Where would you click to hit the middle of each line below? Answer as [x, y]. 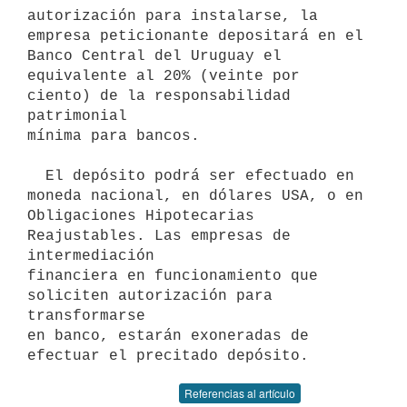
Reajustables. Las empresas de [159, 236]
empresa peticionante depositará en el [195, 36]
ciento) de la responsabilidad [159, 96]
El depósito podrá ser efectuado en [36, 176]
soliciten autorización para [150, 296]
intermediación [91, 256]
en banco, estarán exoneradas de [168, 336]
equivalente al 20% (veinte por [164, 76]
